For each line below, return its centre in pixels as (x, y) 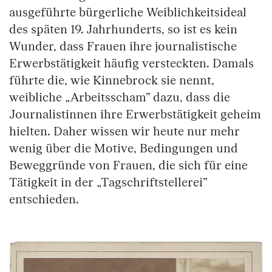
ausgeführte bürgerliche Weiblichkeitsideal (128, 13)
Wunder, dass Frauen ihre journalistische (123, 47)
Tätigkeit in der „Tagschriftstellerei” (108, 183)
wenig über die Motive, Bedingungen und (124, 149)
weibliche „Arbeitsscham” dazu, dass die (120, 98)
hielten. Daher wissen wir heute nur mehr (124, 132)
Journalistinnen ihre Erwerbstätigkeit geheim (135, 115)
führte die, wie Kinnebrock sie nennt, (112, 81)
